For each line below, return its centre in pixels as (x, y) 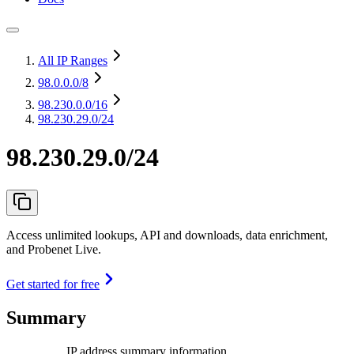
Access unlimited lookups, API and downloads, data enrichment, (167, 235)
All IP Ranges (73, 60)
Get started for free (53, 284)
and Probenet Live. (54, 249)
